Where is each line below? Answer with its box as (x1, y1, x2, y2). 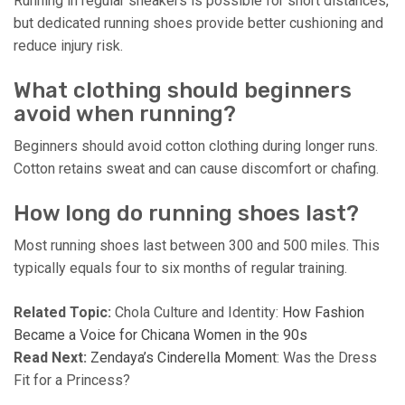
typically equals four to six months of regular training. (14, 259, 347, 277)
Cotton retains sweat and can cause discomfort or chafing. (14, 159, 379, 177)
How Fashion (282, 303, 364, 321)
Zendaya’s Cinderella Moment (90, 348, 277, 366)
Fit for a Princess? (14, 371, 130, 389)
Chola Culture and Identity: (115, 303, 282, 321)
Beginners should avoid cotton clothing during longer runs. (14, 137, 378, 155)
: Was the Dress (277, 348, 377, 366)
